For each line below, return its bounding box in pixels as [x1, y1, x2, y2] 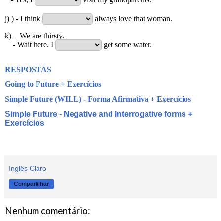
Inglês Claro [9, 164, 46, 172]
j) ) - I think [5, 14, 42, 23]
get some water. [102, 40, 152, 49]
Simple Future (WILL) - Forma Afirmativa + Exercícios [5, 94, 191, 103]
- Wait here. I [5, 40, 55, 49]
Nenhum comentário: [5, 205, 90, 216]
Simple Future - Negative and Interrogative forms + [5, 110, 192, 118]
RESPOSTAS [5, 65, 51, 74]
